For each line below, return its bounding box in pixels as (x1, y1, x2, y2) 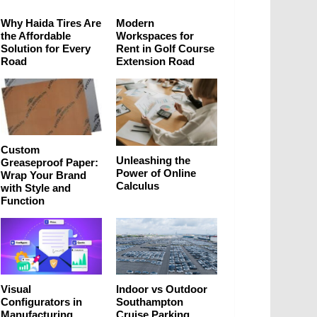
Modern (116, 16, 154, 29)
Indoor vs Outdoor (116, 283, 207, 296)
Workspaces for (116, 29, 194, 42)
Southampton (116, 296, 183, 309)
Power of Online (116, 166, 196, 179)
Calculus (116, 179, 159, 192)
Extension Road (116, 54, 195, 67)
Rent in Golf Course (116, 42, 214, 54)
